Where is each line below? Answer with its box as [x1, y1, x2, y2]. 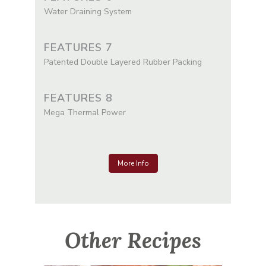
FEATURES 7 [44, 40, 113, 55]
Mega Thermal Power [44, 106, 126, 118]
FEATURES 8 [44, 90, 113, 105]
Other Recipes [65, 226, 201, 254]
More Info [117, 158, 149, 168]
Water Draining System [44, 5, 132, 17]
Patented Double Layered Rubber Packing [44, 56, 202, 68]
